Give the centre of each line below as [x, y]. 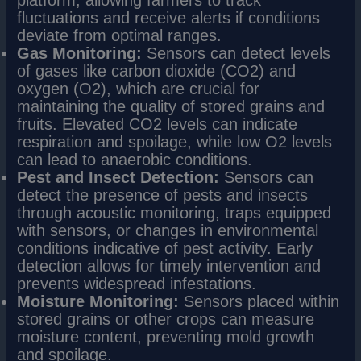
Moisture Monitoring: [98, 302]
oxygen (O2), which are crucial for [139, 89]
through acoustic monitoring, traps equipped [174, 213]
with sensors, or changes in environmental [168, 231]
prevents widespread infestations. [137, 284]
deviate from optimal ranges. [120, 36]
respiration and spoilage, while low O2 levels [175, 142]
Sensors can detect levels [237, 54]
